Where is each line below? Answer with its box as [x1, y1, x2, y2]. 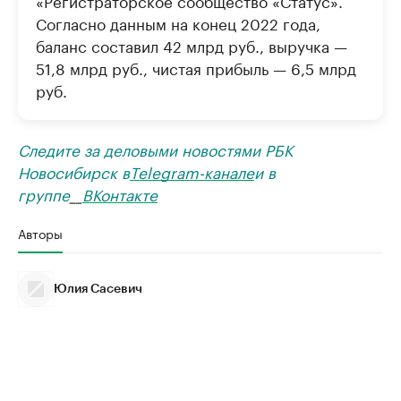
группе [18, 181, 70, 205]
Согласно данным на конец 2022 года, [36, 10, 320, 34]
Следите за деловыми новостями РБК [18, 136, 293, 160]
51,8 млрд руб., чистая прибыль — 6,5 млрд [36, 55, 356, 79]
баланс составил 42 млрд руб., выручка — [36, 32, 347, 56]
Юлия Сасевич [54, 282, 142, 295]
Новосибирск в [18, 158, 130, 183]
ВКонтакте [82, 181, 158, 205]
